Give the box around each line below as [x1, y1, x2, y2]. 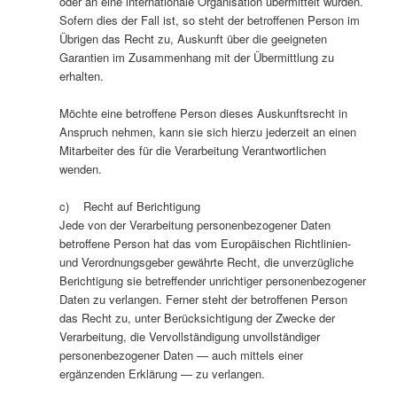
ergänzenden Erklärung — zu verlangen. [58, 365, 265, 383]
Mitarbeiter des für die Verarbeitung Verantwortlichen [58, 142, 326, 160]
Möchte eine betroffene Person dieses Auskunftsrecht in [58, 105, 347, 122]
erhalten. [58, 67, 104, 85]
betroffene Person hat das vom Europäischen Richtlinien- [58, 235, 351, 253]
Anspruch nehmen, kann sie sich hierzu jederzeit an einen [58, 123, 356, 141]
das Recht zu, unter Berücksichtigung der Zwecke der [58, 309, 335, 327]
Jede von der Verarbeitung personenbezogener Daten [58, 216, 331, 234]
